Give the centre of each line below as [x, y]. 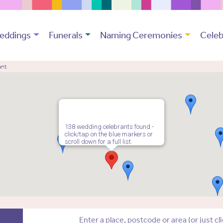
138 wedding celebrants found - [109, 127]
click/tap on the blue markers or [109, 134]
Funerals [65, 35]
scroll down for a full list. [99, 142]
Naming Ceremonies [141, 35]
